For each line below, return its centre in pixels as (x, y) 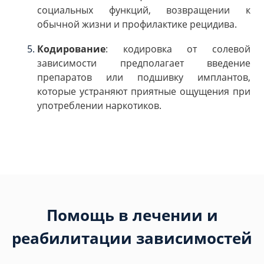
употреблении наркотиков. (99, 105)
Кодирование (71, 49)
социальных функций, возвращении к (144, 10)
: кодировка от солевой (178, 49)
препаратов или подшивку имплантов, (144, 77)
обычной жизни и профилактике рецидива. (137, 24)
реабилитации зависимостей (132, 238)
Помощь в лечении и (132, 215)
